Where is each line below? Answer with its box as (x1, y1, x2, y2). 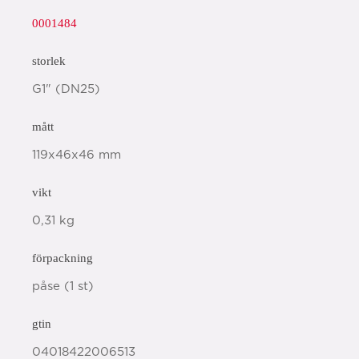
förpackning (32, 252, 93, 264)
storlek (32, 54, 66, 67)
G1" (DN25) (32, 83, 100, 95)
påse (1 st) (32, 280, 94, 292)
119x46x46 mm (32, 149, 121, 161)
